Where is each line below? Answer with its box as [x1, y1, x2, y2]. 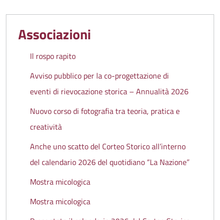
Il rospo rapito [30, 50, 76, 62]
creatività [30, 121, 62, 133]
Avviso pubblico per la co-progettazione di [30, 70, 169, 82]
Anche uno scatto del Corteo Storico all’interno [30, 140, 186, 153]
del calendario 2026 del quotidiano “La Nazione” [30, 156, 190, 168]
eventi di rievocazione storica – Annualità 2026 [30, 85, 189, 98]
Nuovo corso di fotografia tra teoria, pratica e [30, 105, 180, 117]
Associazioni [18, 24, 91, 45]
